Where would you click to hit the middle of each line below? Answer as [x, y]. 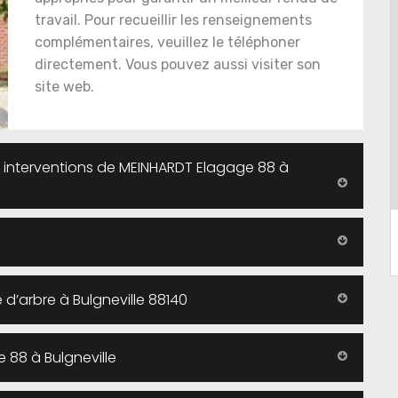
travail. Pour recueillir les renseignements [173, 20]
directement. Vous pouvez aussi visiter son [178, 64]
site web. [64, 87]
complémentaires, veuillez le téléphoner [167, 42]
